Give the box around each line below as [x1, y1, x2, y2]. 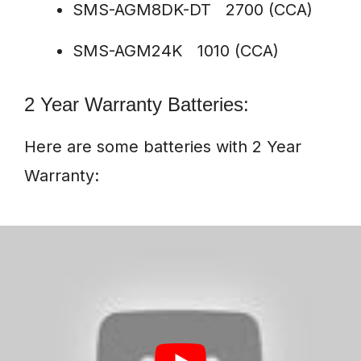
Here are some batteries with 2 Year [24, 137, 301, 157]
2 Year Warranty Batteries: [24, 93, 249, 116]
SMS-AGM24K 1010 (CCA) [73, 41, 279, 61]
